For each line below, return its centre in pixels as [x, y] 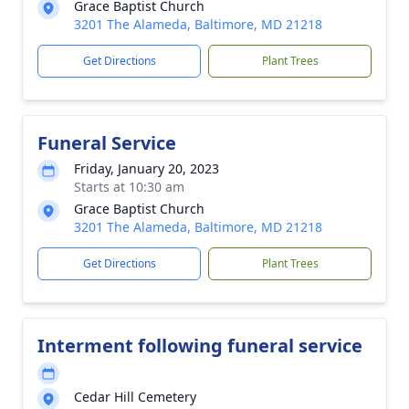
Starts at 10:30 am [129, 187]
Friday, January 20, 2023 [147, 168]
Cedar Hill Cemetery [135, 397]
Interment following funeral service [200, 346]
